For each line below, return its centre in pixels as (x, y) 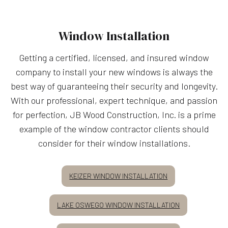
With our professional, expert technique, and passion (114, 100)
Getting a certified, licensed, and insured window (114, 57)
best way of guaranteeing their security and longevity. (114, 86)
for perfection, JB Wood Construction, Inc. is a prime (114, 114)
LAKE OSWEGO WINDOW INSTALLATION (119, 205)
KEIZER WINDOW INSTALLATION (119, 176)
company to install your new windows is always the (114, 72)
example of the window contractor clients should (114, 129)
